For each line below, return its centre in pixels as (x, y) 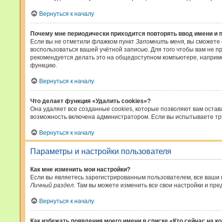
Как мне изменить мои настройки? (80, 169)
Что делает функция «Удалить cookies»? (90, 101)
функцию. (44, 65)
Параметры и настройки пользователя (101, 151)
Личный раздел (52, 185)
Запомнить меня (160, 42)
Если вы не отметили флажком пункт (83, 42)
